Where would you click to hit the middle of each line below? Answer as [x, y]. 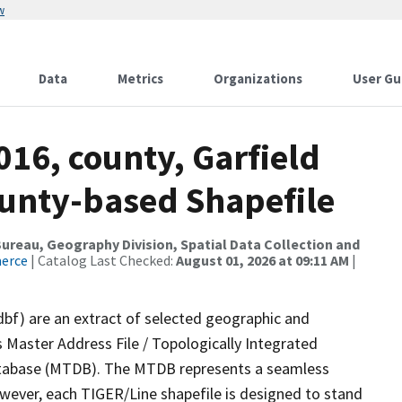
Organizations [258, 79]
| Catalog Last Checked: [102, 260]
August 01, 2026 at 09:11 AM [262, 260]
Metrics [140, 79]
